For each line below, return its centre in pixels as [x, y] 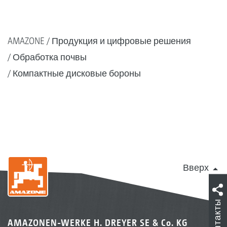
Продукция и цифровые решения [121, 41]
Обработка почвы [50, 57]
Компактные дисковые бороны [77, 73]
